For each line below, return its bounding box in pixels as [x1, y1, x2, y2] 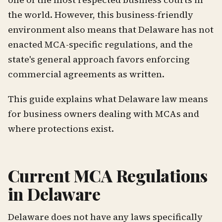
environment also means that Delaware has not [8, 23, 214, 36]
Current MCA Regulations [8, 164, 208, 187]
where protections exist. [8, 122, 114, 135]
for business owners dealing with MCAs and [8, 107, 199, 120]
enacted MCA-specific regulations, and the [8, 38, 193, 51]
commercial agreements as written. [8, 67, 165, 80]
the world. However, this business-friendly [8, 8, 193, 21]
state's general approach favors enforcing [8, 53, 190, 65]
